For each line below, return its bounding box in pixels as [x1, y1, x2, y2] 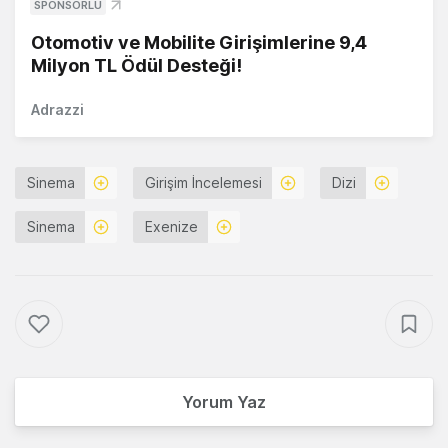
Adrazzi [31, 101, 84, 119]
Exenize [145, 218, 198, 236]
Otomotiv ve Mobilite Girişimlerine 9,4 [31, 32, 367, 54]
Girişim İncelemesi [145, 174, 262, 192]
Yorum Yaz [182, 392, 266, 413]
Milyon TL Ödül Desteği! [31, 55, 242, 77]
